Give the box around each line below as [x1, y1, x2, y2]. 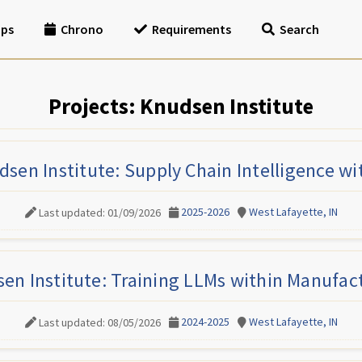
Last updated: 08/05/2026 [38, 314, 161, 330]
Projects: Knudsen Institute [48, 92, 314, 120]
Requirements [152, 21, 231, 37]
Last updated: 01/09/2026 [38, 204, 161, 220]
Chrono [61, 21, 103, 37]
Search [280, 21, 319, 37]
